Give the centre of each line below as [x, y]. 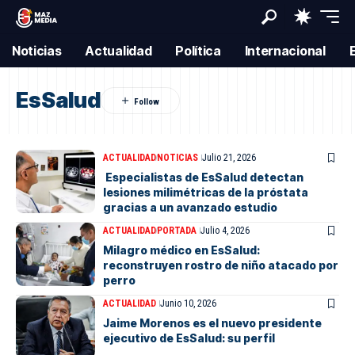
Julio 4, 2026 [225, 231]
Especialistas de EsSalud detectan [203, 177]
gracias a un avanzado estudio [190, 207]
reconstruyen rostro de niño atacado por [221, 265]
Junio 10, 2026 [188, 303]
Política [198, 51]
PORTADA [177, 231]
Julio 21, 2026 [229, 158]
